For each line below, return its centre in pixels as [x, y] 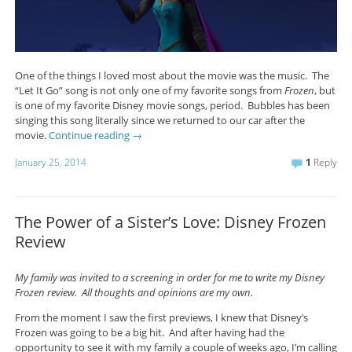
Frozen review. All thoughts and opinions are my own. [134, 293]
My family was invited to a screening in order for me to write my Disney [169, 278]
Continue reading [90, 135]
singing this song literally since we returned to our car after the [159, 120]
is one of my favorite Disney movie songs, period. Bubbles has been [172, 105]
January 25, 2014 [50, 162]
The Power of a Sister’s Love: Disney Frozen [170, 222]
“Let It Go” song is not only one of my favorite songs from [149, 90]
